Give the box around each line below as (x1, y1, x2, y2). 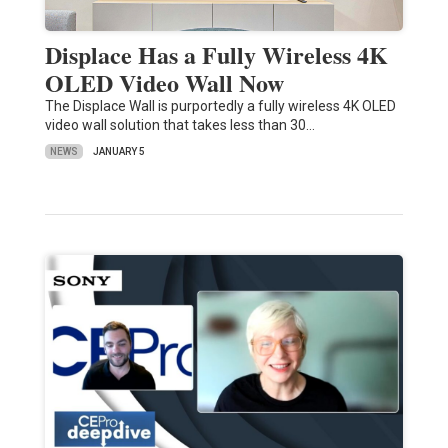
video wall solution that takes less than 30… (44, 117, 315, 134)
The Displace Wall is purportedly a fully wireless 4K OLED (44, 98, 396, 115)
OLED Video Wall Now (44, 65, 284, 101)
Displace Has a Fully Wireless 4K (44, 37, 388, 73)
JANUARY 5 (92, 146, 145, 158)
